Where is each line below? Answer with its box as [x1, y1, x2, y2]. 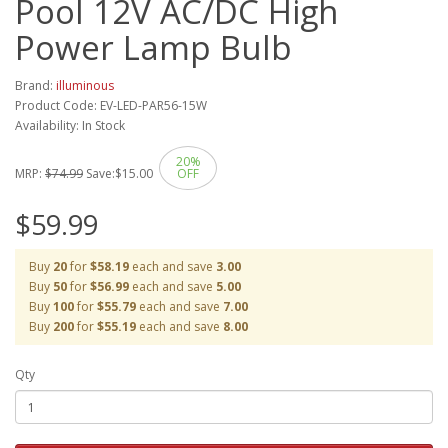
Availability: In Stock [15, 117, 125, 134]
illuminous [56, 77, 114, 94]
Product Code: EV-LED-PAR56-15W [15, 97, 207, 114]
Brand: [15, 77, 56, 94]
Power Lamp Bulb [15, 25, 292, 70]
